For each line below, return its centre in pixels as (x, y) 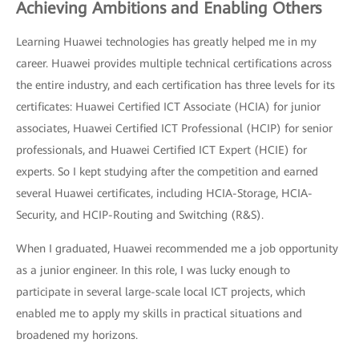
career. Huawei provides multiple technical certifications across (174, 64)
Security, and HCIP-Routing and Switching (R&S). (140, 215)
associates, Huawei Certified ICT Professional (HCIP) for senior (174, 129)
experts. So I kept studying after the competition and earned (167, 172)
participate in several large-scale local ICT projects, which (161, 292)
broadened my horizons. (77, 335)
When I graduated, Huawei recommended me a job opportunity (177, 249)
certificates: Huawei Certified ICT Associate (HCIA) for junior (168, 107)
